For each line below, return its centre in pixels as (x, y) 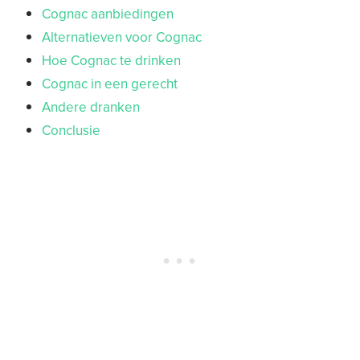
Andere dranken (91, 107)
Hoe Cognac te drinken (111, 61)
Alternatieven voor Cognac (122, 37)
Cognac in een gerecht (110, 84)
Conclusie (71, 131)
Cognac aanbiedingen (108, 14)
